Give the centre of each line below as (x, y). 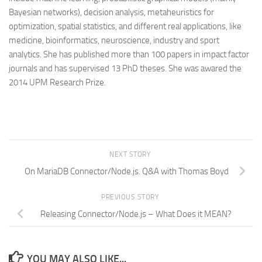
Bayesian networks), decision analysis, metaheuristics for (111, 12)
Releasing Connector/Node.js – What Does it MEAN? (136, 214)
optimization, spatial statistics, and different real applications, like (125, 26)
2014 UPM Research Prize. (57, 82)
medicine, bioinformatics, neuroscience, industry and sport (114, 40)
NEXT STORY (131, 154)
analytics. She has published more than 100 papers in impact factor (129, 54)
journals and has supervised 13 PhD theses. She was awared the (125, 68)
